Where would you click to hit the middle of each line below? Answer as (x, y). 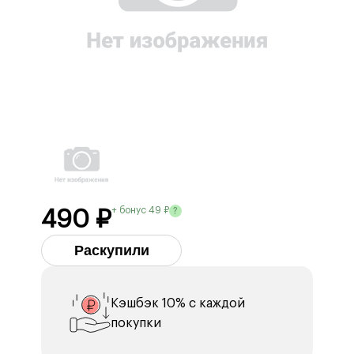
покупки (136, 323)
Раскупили (111, 250)
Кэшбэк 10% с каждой (178, 303)
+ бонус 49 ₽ (140, 210)
